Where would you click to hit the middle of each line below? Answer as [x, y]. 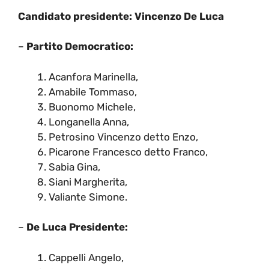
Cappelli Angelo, [86, 257]
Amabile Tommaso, [93, 92]
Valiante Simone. [88, 197]
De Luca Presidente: [77, 227]
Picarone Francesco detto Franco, [128, 152]
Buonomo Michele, [92, 107]
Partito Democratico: [80, 47]
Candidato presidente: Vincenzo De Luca [121, 16]
